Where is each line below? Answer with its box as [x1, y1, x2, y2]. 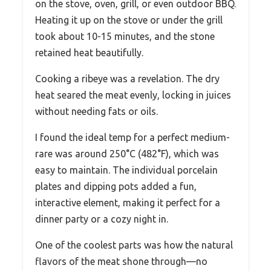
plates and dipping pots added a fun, [35, 181, 197, 192]
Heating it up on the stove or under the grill [35, 15, 223, 26]
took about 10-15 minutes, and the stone [35, 31, 215, 42]
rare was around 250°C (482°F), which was [35, 148, 219, 160]
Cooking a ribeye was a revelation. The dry [35, 73, 220, 85]
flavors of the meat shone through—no [35, 256, 207, 267]
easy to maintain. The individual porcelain [35, 165, 218, 176]
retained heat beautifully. [35, 47, 143, 59]
